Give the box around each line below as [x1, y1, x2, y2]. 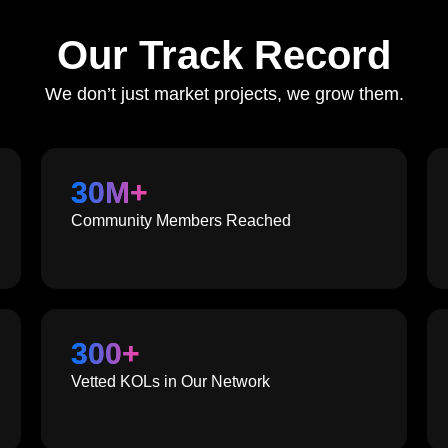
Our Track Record [57, 32, 391, 77]
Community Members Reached [70, 211, 291, 229]
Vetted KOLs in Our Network [70, 373, 270, 391]
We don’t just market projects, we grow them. [44, 83, 404, 104]
